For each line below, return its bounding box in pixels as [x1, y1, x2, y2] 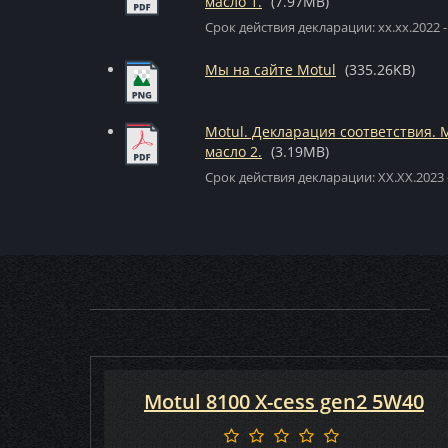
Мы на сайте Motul [205, 60, 336, 79]
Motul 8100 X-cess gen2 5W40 [143, 388, 424, 415]
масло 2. [205, 142, 262, 161]
